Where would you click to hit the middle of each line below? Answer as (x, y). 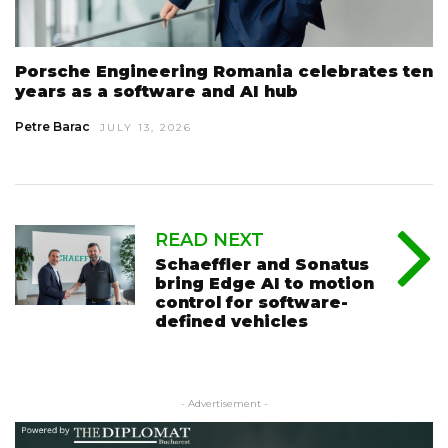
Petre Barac (52, 126)
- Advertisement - (224, 403)
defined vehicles (231, 321)
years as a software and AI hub (156, 91)
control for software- (251, 302)
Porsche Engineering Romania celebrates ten (224, 71)
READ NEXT (209, 239)
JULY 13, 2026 (146, 127)
